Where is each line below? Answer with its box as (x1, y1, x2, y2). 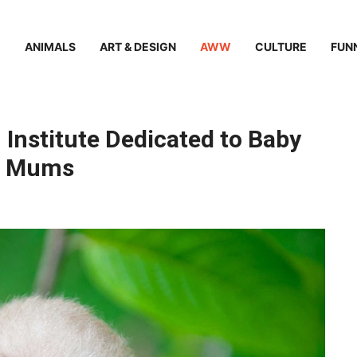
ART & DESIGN (100, 39, 176, 53)
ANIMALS (25, 39, 76, 53)
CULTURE (255, 39, 307, 53)
